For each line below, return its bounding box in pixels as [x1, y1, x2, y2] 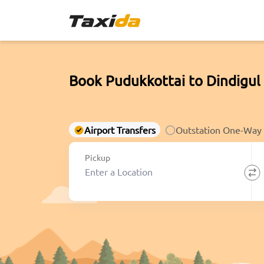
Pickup [85, 152, 111, 163]
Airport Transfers [84, 123, 156, 136]
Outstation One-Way [176, 123, 262, 136]
